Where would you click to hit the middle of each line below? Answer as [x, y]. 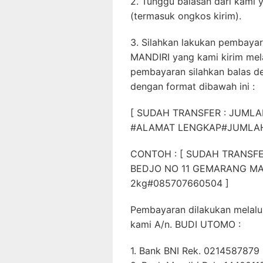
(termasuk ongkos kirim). [186, 16]
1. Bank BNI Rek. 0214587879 [195, 251]
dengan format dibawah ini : [193, 86]
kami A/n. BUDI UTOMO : [186, 224]
